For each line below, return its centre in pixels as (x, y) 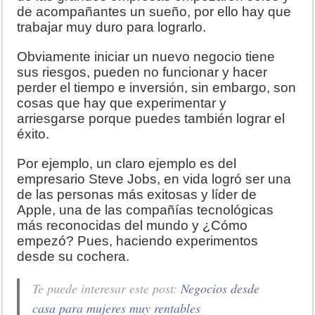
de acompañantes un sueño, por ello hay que (154, 11)
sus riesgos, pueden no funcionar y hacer (142, 72)
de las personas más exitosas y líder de (137, 194)
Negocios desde (220, 288)
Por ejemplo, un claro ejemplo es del (127, 163)
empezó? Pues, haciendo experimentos (138, 240)
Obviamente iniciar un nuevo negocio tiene (146, 56)
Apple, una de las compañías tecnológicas (146, 210)
